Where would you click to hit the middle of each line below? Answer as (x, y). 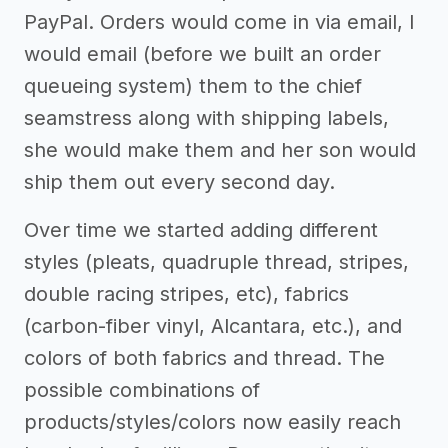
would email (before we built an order (202, 54)
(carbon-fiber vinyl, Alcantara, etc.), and (213, 326)
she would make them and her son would (220, 150)
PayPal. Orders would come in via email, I (219, 22)
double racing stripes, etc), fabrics (186, 294)
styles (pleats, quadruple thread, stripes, (216, 262)
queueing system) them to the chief (193, 86)
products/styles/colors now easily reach (212, 422)
